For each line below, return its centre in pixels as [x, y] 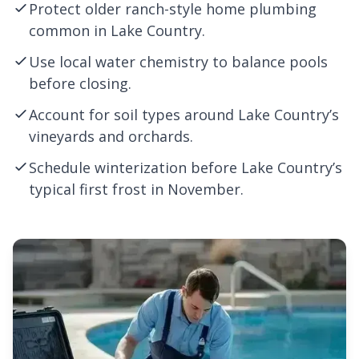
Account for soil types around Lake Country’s [184, 115]
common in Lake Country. [117, 30]
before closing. [80, 83]
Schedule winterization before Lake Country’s [186, 167]
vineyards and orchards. [111, 136]
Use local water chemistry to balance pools [178, 62]
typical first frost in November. [136, 189]
